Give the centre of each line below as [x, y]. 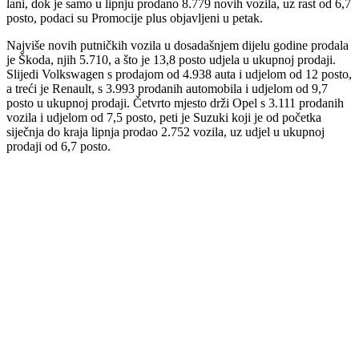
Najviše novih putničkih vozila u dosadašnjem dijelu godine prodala [177, 45]
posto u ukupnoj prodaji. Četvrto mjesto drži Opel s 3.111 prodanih [175, 103]
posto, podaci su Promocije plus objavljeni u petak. [135, 18]
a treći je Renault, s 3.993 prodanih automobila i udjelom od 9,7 [167, 88]
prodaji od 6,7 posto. [58, 146]
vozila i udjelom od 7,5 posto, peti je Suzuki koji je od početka [164, 117]
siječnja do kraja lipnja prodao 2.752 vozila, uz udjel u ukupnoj [165, 131]
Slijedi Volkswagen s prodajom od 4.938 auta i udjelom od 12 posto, [179, 74]
